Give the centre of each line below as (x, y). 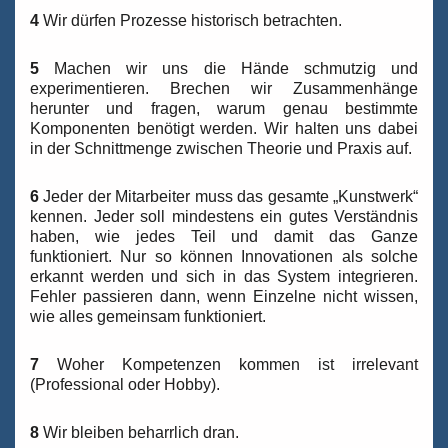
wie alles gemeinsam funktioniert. (148, 317)
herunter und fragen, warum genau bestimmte (224, 109)
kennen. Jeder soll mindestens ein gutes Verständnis (224, 217)
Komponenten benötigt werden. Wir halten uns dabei (224, 129)
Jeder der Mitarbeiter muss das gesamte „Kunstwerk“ (228, 197)
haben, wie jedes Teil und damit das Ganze (224, 237)
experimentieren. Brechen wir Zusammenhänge (224, 89)
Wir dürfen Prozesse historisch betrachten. (190, 21)
